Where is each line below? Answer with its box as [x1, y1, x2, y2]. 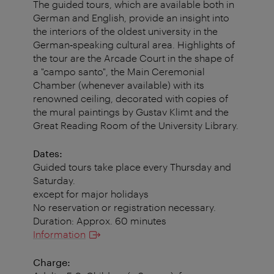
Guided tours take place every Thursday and [33, 161, 231, 173]
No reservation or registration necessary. [33, 201, 216, 213]
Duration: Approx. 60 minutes [33, 215, 166, 227]
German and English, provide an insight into [33, 12, 229, 24]
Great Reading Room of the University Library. [33, 119, 239, 131]
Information [33, 228, 86, 240]
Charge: [33, 256, 70, 268]
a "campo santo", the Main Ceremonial [33, 65, 205, 78]
